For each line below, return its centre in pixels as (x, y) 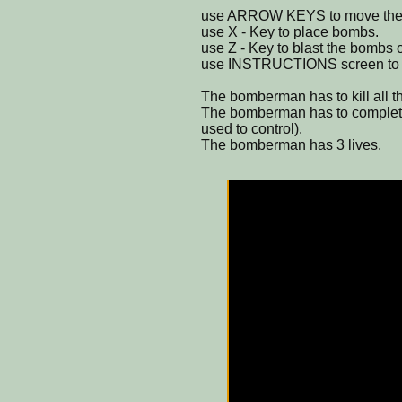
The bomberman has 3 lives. (291, 144)
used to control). (252, 128)
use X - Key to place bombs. (290, 31)
